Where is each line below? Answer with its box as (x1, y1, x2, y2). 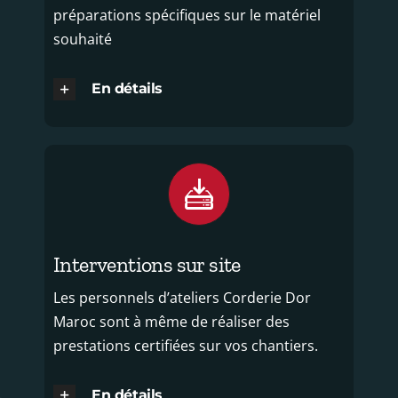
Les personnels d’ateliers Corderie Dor (52, 287, 311, 307)
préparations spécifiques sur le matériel (52, 5, 321, 26)
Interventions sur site (52, 251, 241, 277)
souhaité (52, 29, 112, 50)
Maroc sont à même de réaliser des (52, 311, 290, 331)
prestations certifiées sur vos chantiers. (52, 335, 318, 355)
